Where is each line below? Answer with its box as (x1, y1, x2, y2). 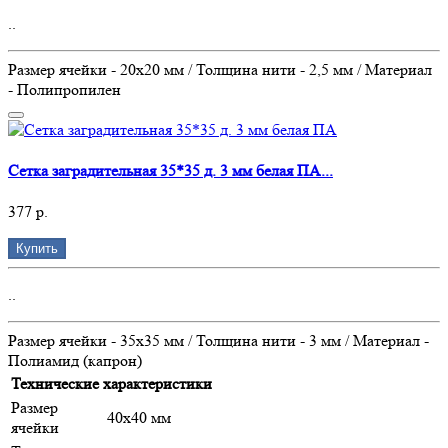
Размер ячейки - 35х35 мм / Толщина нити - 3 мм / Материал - (8, 331, 429, 351)
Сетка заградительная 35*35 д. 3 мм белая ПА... (8, 160, 333, 180)
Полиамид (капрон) (8, 351, 142, 371)
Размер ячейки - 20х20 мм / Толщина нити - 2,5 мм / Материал (8, 59, 432, 79)
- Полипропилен (8, 79, 121, 99)
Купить (16, 241, 58, 257)
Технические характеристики (11, 374, 212, 394)
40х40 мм (107, 408, 171, 428)
